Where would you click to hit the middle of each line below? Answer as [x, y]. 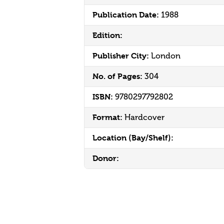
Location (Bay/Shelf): [133, 138]
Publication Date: [127, 15]
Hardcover [144, 117]
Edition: [107, 35]
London [166, 56]
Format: [108, 117]
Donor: [106, 158]
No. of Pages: [118, 76]
